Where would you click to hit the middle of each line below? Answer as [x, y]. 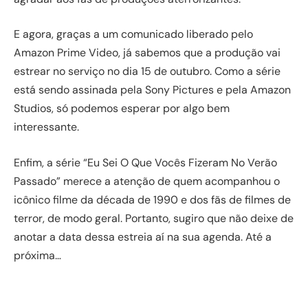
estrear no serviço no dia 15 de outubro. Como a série [147, 71]
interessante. [46, 127]
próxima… [37, 255]
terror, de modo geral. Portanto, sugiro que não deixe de [154, 218]
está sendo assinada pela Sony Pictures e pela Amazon [152, 90]
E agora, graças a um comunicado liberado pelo [133, 34]
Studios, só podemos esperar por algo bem [122, 109]
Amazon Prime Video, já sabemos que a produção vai [147, 53]
